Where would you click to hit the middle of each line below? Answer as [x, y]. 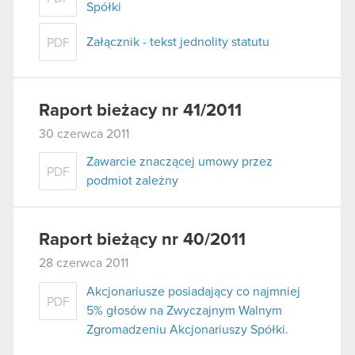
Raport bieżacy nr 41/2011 [140, 111]
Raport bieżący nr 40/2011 [142, 240]
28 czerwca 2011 [84, 263]
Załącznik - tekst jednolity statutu [178, 42]
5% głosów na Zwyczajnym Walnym [184, 310]
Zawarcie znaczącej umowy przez [179, 162]
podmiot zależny [132, 181]
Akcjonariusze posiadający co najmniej [193, 291]
